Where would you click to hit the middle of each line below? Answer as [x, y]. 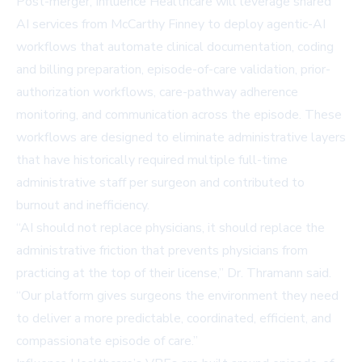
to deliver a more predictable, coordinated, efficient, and [174, 319]
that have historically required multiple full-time [152, 160]
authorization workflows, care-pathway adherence [157, 93]
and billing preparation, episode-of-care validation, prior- [173, 70]
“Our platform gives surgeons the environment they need [177, 296]
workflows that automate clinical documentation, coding [175, 47]
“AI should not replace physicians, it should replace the [170, 228]
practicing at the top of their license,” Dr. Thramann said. [174, 274]
